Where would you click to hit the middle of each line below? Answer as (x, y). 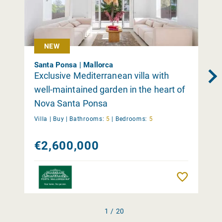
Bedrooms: (131, 119)
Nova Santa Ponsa (71, 103)
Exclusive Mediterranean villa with (101, 75)
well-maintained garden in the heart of (110, 89)
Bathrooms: (87, 119)
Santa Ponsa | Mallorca (73, 65)
